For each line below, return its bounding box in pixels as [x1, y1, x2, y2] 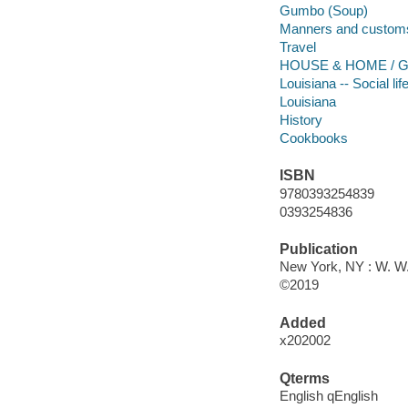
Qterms [279, 370, 330, 386]
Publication [279, 240, 358, 257]
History [279, 111, 322, 127]
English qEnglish [279, 388, 378, 404]
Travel [279, 38, 316, 55]
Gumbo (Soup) [279, 2, 368, 18]
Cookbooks [279, 129, 348, 146]
